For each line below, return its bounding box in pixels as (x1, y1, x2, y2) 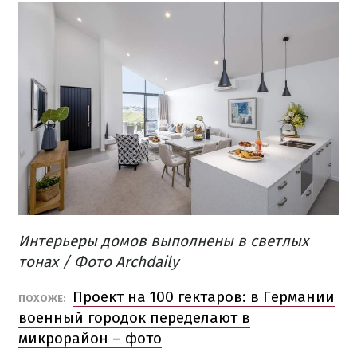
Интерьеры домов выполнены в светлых (18, 232, 308, 251)
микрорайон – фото (18, 329, 162, 348)
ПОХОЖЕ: (18, 292, 69, 305)
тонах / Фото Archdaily (18, 253, 178, 272)
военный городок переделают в (18, 308, 250, 328)
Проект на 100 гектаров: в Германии (73, 288, 335, 307)
